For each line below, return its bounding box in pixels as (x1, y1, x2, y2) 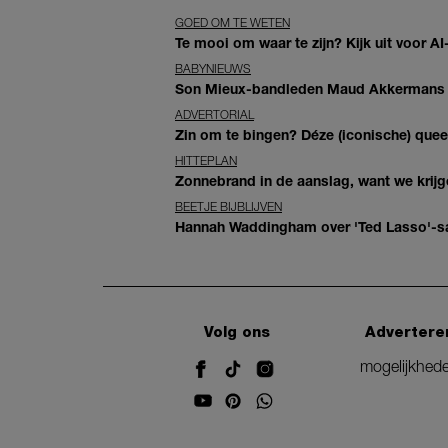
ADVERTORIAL (175, 106, 254, 122)
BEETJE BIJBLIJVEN (175, 198, 282, 214)
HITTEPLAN (175, 152, 237, 168)
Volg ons (204, 322, 271, 341)
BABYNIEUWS (175, 60, 251, 76)
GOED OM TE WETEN (175, 14, 290, 30)
